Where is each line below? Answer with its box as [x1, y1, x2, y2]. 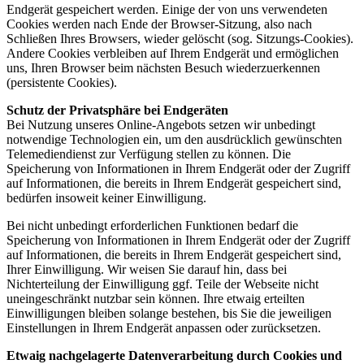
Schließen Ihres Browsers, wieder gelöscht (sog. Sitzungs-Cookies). [6, 32, 353, 46]
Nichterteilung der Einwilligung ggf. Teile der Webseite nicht [6, 277, 318, 292]
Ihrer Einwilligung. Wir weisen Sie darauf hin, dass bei [6, 262, 287, 277]
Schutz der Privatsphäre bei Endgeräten [6, 103, 228, 118]
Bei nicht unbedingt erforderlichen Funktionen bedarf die [6, 219, 298, 233]
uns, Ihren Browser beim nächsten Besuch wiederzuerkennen [6, 61, 320, 76]
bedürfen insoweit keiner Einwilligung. [6, 191, 206, 206]
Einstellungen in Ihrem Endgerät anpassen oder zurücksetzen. [6, 321, 321, 336]
